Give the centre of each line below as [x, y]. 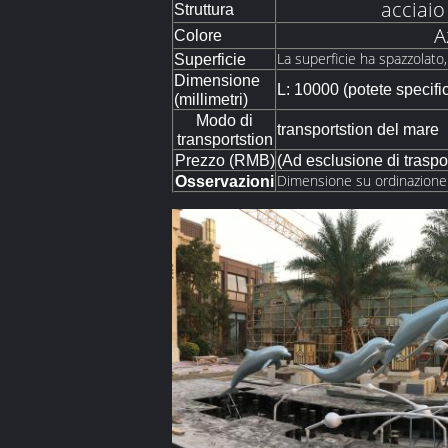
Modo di [224, 120]
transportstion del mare [358, 129]
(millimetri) [211, 99]
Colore [198, 35]
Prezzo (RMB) [224, 160]
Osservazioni [224, 181]
